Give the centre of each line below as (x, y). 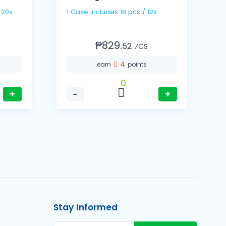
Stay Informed (86, 208)
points (137, 65)
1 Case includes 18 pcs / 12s (111, 12)
